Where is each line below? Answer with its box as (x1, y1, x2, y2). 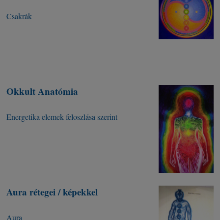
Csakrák (6, 11, 32, 22)
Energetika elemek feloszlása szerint (6, 111, 118, 122)
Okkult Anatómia (6, 84, 79, 98)
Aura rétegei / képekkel (6, 185, 98, 199)
